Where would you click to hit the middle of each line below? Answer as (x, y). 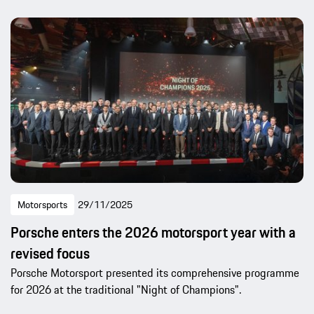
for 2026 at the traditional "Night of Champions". (126, 289)
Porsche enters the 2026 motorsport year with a (153, 232)
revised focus (50, 253)
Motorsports (42, 204)
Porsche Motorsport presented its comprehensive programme (155, 272)
